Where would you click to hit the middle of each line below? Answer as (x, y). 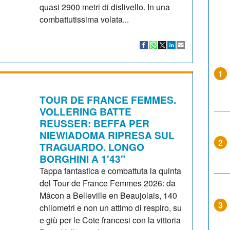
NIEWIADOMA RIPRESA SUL (107, 135)
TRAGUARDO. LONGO (92, 147)
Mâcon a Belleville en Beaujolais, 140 (109, 195)
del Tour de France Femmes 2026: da (108, 183)
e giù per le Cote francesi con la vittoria (110, 220)
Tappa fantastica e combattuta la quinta (111, 170)
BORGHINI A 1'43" (83, 158)
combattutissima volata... (84, 19)
